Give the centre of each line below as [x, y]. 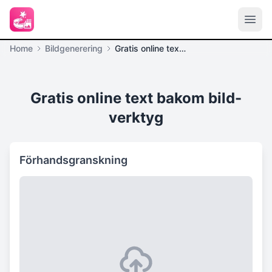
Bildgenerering [74, 48]
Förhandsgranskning [73, 160]
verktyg [136, 117]
